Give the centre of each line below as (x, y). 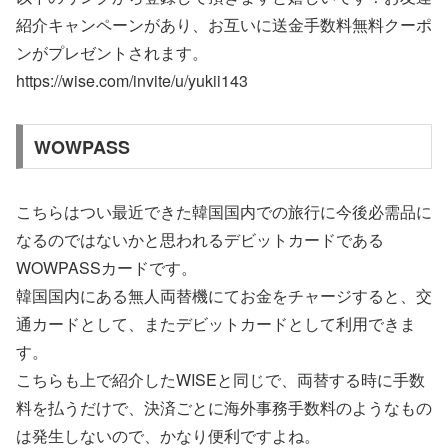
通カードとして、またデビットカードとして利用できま (216, 324)
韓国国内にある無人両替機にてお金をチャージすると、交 (224, 296)
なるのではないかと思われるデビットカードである (200, 240)
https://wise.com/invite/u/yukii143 (132, 80)
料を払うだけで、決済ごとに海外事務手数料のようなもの (224, 408)
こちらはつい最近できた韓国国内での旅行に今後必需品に (224, 212)
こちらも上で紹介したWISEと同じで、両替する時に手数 (220, 380)
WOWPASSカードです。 (106, 268)
